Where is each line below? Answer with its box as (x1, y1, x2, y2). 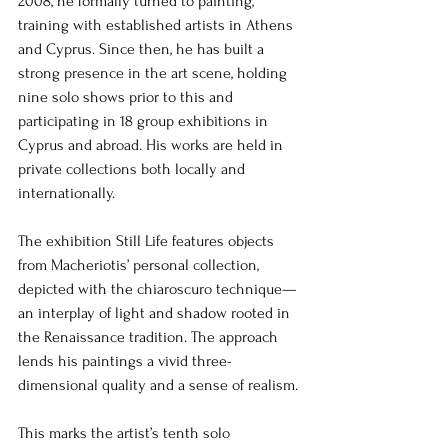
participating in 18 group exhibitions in (18, 111, 272, 130)
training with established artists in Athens (18, 15, 297, 34)
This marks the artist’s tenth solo (18, 423, 234, 442)
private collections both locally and (18, 159, 249, 178)
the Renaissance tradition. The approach (18, 327, 282, 346)
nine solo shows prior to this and (18, 87, 237, 106)
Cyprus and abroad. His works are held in (18, 135, 287, 154)
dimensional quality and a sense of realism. (18, 375, 298, 394)
